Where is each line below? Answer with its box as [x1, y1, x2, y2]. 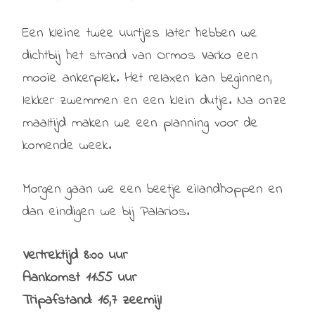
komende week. [22, 135, 111, 156]
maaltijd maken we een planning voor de [22, 112, 258, 134]
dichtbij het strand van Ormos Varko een [22, 45, 258, 66]
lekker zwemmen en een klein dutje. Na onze [22, 90, 287, 111]
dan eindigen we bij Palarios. [22, 201, 189, 222]
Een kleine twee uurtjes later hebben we [22, 22, 257, 44]
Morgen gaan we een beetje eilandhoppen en [22, 179, 283, 200]
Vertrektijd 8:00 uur [22, 245, 127, 266]
